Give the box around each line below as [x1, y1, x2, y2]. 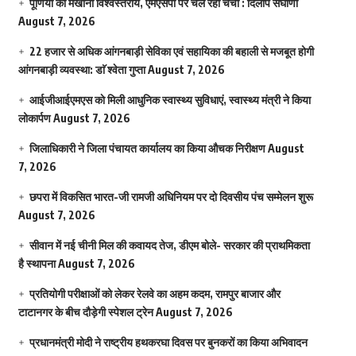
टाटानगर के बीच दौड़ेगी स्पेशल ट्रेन [17, 304, 153, 319]
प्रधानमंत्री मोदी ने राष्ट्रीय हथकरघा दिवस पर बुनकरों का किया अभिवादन [29, 335, 308, 349]
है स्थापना [17, 256, 56, 270]
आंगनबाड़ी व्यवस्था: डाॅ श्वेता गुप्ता [17, 62, 145, 76]
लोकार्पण [17, 110, 51, 125]
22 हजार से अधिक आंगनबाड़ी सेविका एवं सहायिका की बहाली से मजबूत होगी [29, 44, 314, 58]
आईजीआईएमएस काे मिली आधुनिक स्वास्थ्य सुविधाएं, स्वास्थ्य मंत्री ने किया [29, 92, 311, 106]
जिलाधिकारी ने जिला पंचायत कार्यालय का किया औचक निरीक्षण [29, 141, 265, 155]
